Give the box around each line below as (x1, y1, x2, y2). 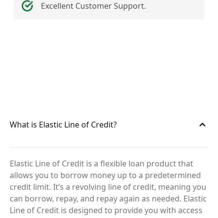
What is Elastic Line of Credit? (10, 119, 117, 130)
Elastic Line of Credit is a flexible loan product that (10, 158, 193, 169)
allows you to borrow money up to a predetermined (10, 170, 201, 181)
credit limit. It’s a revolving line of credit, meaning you (10, 182, 206, 192)
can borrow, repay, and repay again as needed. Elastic (10, 193, 207, 204)
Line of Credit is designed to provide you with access (10, 205, 202, 216)
